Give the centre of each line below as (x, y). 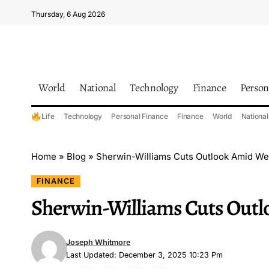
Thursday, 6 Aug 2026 (68, 14)
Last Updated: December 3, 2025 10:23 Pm (145, 255)
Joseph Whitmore (98, 242)
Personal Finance (140, 116)
